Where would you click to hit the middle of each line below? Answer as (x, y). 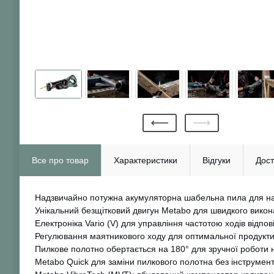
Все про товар (60, 161)
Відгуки (217, 161)
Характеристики (146, 161)
